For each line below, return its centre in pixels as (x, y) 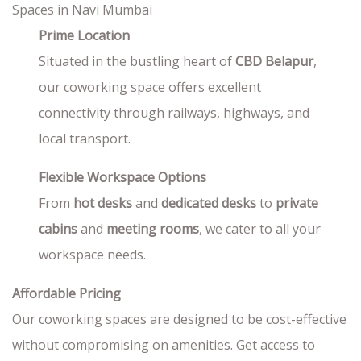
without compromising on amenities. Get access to (164, 345)
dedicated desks (209, 203)
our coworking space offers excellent (150, 87)
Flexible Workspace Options (123, 177)
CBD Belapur (275, 61)
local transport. (85, 139)
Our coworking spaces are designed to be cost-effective (179, 319)
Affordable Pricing (66, 293)
